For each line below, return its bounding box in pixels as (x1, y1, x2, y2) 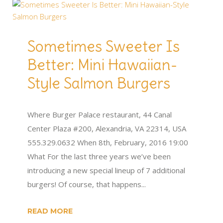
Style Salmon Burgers (27, 74, 170, 93)
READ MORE (27, 207, 73, 216)
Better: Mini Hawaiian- (27, 55, 177, 74)
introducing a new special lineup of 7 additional (27, 165, 185, 175)
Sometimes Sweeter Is (27, 37, 180, 56)
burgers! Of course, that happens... (27, 179, 146, 189)
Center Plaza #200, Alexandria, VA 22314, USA (27, 123, 186, 133)
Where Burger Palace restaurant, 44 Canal (27, 110, 172, 119)
